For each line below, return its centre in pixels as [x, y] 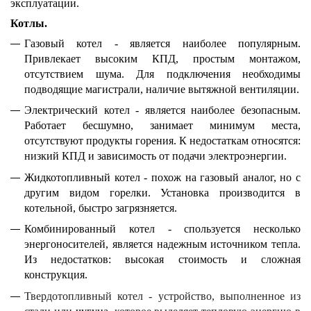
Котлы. [29, 23]
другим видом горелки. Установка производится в [162, 192]
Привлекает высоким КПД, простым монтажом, [162, 58]
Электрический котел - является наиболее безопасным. [162, 110]
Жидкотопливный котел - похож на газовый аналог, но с [162, 177]
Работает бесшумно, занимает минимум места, [162, 126]
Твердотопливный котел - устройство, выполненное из [162, 296]
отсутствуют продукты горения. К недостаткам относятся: [162, 141]
